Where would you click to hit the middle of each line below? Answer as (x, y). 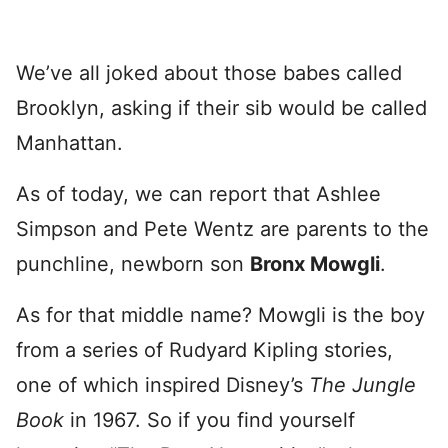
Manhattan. (69, 143)
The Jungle (362, 385)
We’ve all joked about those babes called (209, 73)
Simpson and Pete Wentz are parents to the (222, 229)
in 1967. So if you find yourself (209, 420)
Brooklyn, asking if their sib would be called (221, 108)
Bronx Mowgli (315, 264)
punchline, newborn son (133, 264)
